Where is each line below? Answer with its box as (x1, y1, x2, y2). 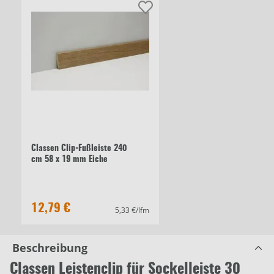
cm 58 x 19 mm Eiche (31, 155, 108, 165)
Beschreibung (12, 240, 87, 256)
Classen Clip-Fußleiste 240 (31, 144, 127, 154)
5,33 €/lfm (115, 205, 149, 216)
